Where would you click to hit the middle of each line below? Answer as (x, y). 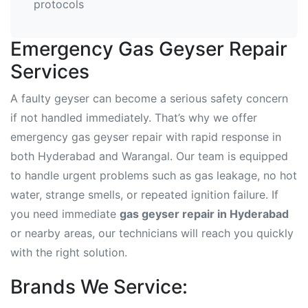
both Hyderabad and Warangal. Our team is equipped (149, 156)
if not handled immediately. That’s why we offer (134, 118)
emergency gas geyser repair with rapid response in (146, 137)
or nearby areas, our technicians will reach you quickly (152, 233)
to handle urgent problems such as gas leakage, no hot (154, 175)
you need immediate (65, 214)
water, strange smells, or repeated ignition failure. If (144, 195)
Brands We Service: (99, 287)
